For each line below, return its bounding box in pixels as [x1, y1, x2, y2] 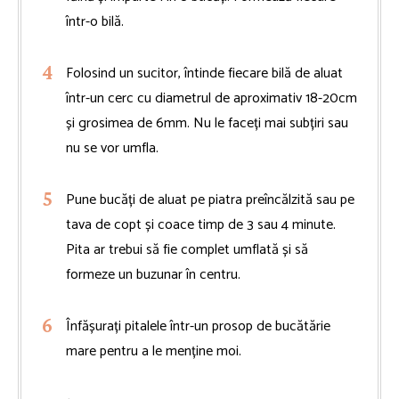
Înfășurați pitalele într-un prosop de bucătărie [66, 314, 330, 339]
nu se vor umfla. [66, 136, 159, 161]
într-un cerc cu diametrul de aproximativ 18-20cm [66, 86, 357, 111]
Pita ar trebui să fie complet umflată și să [66, 238, 308, 263]
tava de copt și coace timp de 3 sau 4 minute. [66, 213, 336, 238]
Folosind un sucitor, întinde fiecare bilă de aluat [66, 61, 343, 86]
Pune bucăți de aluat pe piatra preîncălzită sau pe [66, 188, 354, 213]
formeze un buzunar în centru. [66, 263, 240, 288]
